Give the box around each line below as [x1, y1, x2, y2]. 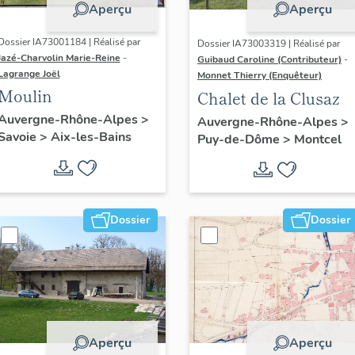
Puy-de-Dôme [197, 130, 283, 148]
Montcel [294, 130, 342, 148]
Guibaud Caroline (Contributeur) [197, 53, 342, 67]
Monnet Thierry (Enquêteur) [197, 69, 322, 82]
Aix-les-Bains [50, 128, 132, 147]
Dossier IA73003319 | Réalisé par [197, 37, 340, 51]
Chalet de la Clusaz [197, 86, 340, 109]
